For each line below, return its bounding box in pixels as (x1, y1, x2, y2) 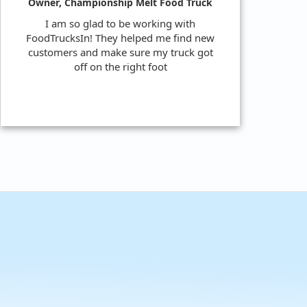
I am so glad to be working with (45, 16, 195, 30)
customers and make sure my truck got (27, 45, 213, 59)
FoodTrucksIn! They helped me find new (26, 30, 214, 45)
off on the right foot (73, 59, 167, 73)
